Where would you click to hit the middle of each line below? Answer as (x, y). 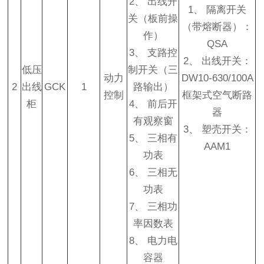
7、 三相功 (153, 207)
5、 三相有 (153, 138)
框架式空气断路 (217, 95)
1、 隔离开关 (217, 10)
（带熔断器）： (217, 27)
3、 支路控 (153, 53)
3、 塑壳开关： (217, 129)
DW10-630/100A (217, 78)
